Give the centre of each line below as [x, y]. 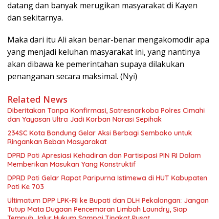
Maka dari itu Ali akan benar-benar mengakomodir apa [108, 40]
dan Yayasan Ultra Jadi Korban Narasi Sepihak [85, 120]
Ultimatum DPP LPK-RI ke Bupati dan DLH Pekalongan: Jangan [108, 201]
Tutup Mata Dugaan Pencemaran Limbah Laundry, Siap [97, 209]
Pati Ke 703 [26, 187]
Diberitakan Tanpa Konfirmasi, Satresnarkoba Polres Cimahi [106, 111]
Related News [37, 99]
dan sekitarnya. [35, 18]
